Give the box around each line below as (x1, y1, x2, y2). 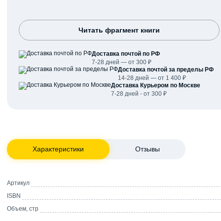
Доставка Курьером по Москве (111, 81, 200, 89)
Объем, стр (7, 205, 38, 212)
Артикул (7, 179, 30, 186)
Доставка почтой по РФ (92, 50, 160, 57)
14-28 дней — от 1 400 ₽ (118, 74, 186, 81)
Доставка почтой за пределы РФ (118, 66, 214, 73)
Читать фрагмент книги (78, 26, 160, 34)
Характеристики (33, 145, 84, 153)
